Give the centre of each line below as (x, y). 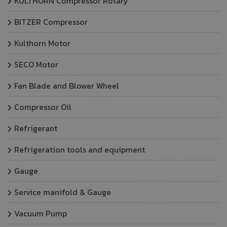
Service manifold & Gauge (63, 192)
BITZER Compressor (51, 22)
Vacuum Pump (41, 213)
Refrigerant (36, 128)
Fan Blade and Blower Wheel (67, 86)
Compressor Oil (43, 107)
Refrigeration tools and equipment (80, 149)
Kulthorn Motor (42, 43)
